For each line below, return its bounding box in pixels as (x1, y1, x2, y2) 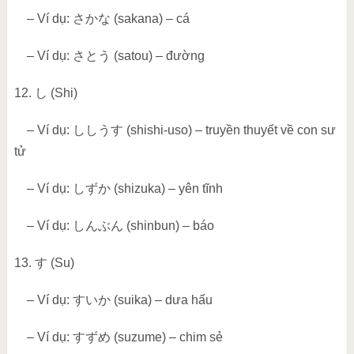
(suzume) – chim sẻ (110, 330, 223, 345)
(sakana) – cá (110, 12, 190, 26)
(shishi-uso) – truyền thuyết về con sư (122, 123, 336, 137)
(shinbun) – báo (122, 219, 214, 233)
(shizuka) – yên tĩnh (110, 182, 223, 196)
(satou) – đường (110, 49, 205, 63)
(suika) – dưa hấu (110, 293, 213, 307)
